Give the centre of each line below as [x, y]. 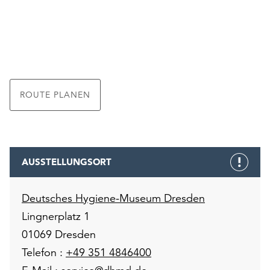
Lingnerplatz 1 [56, 216]
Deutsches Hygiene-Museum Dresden [113, 198]
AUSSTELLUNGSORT [67, 162]
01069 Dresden [59, 234]
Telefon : [44, 252]
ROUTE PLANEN [55, 95]
